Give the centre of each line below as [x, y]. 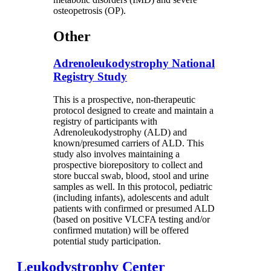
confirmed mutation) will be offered [121, 230]
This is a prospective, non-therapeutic [124, 100]
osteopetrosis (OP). [90, 10]
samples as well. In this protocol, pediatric [133, 187]
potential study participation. [107, 241]
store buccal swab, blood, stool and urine [131, 176]
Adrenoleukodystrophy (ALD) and [120, 132]
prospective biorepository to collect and [128, 165]
